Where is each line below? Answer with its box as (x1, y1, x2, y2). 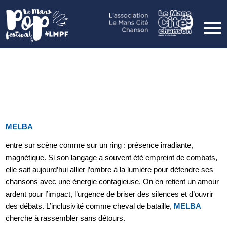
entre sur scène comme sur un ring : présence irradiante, (6, 140, 194, 149)
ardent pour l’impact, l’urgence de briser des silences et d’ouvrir (6, 189, 214, 198)
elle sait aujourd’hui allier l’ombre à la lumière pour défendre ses (6, 165, 214, 174)
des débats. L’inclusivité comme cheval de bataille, (6, 201, 174, 210)
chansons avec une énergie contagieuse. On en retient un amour (6, 177, 219, 186)
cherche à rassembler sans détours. (6, 213, 126, 222)
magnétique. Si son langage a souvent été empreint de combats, (6, 153, 218, 162)
